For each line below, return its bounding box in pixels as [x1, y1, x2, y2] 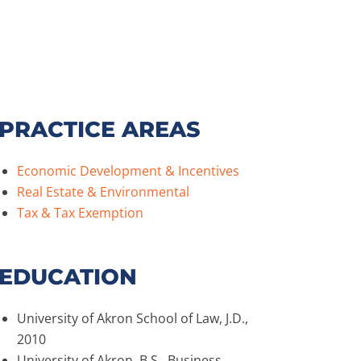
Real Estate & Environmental [16, 183, 189, 201]
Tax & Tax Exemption [16, 204, 143, 222]
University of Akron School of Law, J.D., [16, 309, 248, 327]
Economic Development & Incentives [16, 162, 239, 180]
